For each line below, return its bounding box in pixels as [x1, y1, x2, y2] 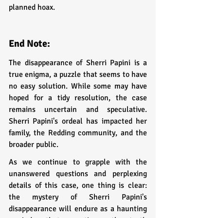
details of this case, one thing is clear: [9, 180, 147, 190]
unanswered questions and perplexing [9, 168, 147, 179]
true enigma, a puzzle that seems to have [9, 69, 147, 79]
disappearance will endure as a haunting [9, 203, 147, 214]
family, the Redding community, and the [9, 127, 147, 138]
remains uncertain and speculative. [9, 104, 147, 114]
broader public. [9, 139, 58, 149]
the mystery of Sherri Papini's [9, 192, 147, 202]
